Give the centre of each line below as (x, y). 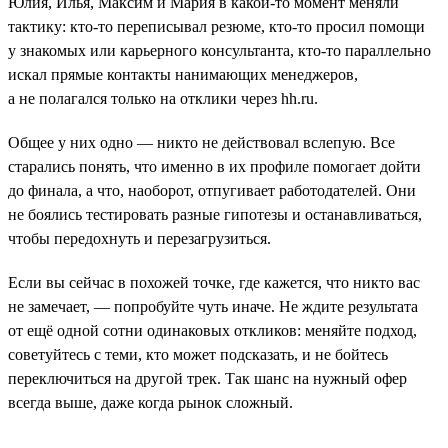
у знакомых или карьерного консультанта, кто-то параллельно (219, 50)
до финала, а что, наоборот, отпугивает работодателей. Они (212, 190)
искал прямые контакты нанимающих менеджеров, (183, 74)
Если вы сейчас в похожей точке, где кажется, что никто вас (214, 282)
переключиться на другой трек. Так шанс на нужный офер (207, 378)
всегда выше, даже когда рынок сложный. (150, 402)
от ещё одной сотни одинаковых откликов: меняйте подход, (212, 330)
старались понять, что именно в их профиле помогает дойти (214, 166)
